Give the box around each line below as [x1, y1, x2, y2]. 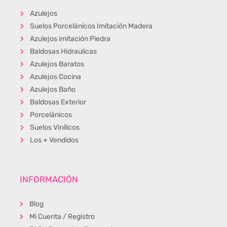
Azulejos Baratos [29, 60, 84, 69]
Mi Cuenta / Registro [29, 212, 95, 221]
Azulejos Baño [29, 85, 75, 94]
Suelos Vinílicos [29, 123, 80, 132]
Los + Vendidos [29, 136, 79, 145]
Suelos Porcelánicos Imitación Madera [29, 22, 153, 31]
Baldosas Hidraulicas [29, 47, 97, 56]
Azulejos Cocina [29, 72, 81, 82]
